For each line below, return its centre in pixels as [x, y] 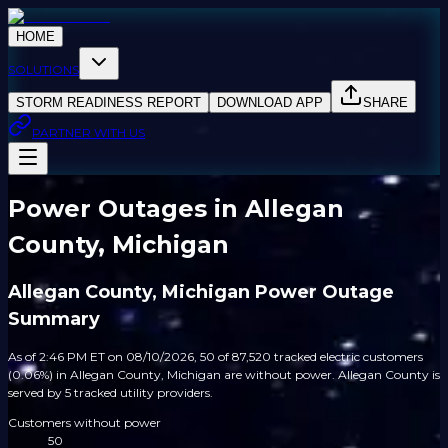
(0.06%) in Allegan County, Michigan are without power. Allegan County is [224, 375]
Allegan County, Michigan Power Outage [201, 292]
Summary [54, 319]
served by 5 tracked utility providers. [110, 393]
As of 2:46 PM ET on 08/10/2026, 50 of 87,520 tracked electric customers [215, 357]
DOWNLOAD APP [270, 102]
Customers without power [84, 423]
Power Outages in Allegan [176, 209]
